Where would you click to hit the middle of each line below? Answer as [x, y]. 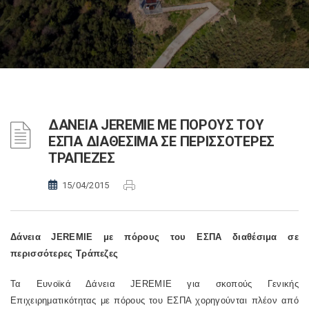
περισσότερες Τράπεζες [64, 253]
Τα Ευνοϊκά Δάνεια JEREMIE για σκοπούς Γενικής [154, 284]
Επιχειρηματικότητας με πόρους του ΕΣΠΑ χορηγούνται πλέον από [154, 300]
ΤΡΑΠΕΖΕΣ [82, 158]
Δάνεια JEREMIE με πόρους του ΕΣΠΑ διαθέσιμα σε [154, 237]
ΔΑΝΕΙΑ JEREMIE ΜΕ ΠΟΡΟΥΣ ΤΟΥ [156, 125]
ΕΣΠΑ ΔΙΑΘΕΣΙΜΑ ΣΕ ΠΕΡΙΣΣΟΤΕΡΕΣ [161, 141]
